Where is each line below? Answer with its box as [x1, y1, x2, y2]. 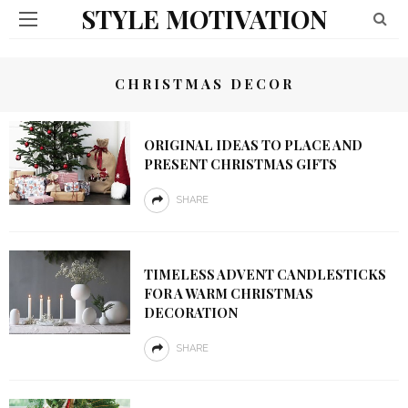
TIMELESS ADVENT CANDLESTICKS [143, 265, 386, 283]
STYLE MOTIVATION [80, 2, 328, 36]
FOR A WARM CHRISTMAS [143, 284, 313, 302]
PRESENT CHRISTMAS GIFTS [143, 155, 337, 173]
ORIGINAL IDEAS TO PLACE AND [143, 136, 362, 154]
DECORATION [143, 303, 238, 321]
